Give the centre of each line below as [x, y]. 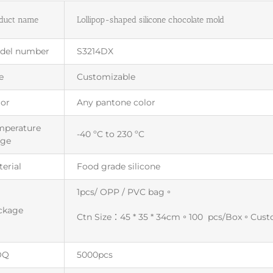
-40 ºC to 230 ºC [111, 134]
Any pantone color [116, 102]
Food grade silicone [119, 166]
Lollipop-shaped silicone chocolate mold [151, 19]
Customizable [106, 76]
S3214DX [95, 51]
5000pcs [95, 254]
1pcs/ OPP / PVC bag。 [125, 192]
